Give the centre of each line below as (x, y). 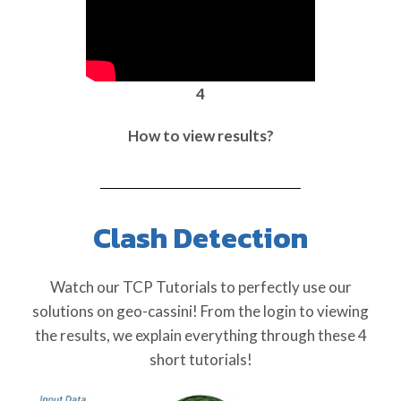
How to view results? (200, 136)
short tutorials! (200, 360)
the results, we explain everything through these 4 (200, 336)
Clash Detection (200, 239)
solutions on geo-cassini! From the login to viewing (200, 311)
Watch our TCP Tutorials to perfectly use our (200, 287)
